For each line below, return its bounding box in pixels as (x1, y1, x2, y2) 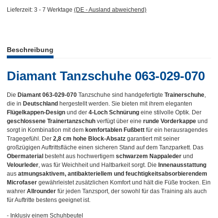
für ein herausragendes (145, 126, 208, 133)
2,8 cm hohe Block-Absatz (53, 135, 126, 142)
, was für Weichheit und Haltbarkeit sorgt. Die (38, 161, 158, 168)
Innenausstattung (158, 161, 206, 168)
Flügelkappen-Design (7, 109, 65, 116)
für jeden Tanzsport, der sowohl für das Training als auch (56, 187, 207, 195)
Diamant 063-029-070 (18, 91, 77, 98)
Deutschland (23, 100, 58, 107)
